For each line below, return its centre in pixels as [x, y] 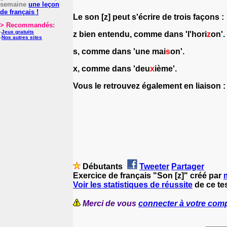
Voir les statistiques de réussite [133, 184]
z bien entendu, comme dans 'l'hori [140, 34]
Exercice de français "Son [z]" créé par [148, 175]
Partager [188, 166]
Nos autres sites [22, 37]
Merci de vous [110, 203]
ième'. [166, 68]
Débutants [103, 166]
